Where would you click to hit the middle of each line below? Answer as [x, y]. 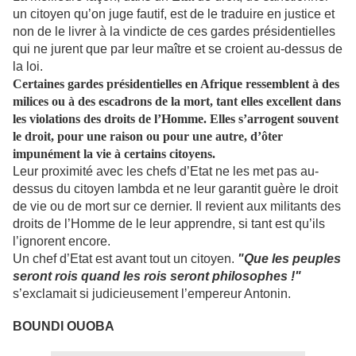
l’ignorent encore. [62, 242]
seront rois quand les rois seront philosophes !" [157, 277]
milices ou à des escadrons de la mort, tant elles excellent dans [177, 102]
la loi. [28, 67]
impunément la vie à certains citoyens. [114, 154]
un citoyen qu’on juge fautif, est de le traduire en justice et [174, 14]
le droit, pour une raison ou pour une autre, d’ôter [148, 137]
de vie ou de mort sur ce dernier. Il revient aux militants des [177, 207]
